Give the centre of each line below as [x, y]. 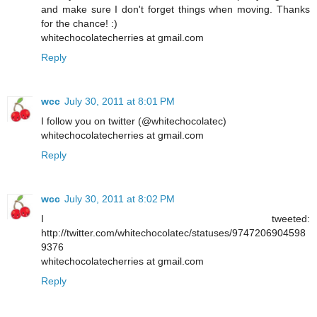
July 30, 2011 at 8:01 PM [120, 102]
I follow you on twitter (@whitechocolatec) [134, 121]
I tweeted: [175, 219]
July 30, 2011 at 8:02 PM [120, 199]
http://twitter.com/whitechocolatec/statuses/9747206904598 [173, 233]
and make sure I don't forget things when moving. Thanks [175, 10]
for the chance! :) [79, 24]
